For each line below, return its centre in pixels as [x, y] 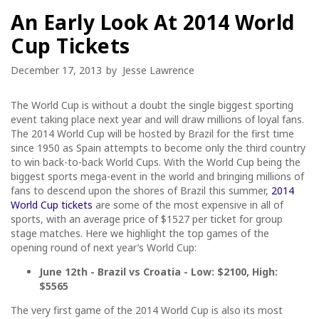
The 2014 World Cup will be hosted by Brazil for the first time [152, 133]
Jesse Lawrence [158, 70]
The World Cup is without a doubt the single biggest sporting [152, 105]
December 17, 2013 [56, 70]
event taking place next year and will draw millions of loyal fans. [157, 119]
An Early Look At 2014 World [153, 22]
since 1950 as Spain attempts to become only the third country [158, 147]
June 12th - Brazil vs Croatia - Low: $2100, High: [158, 271]
